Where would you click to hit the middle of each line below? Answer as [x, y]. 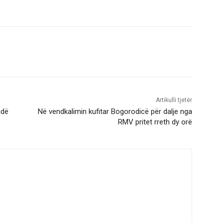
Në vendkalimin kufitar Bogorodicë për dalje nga [115, 112]
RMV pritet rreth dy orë [155, 122]
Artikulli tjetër [174, 100]
